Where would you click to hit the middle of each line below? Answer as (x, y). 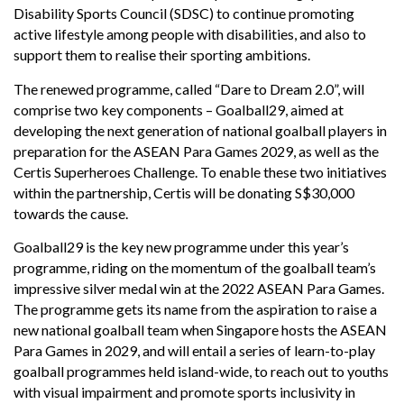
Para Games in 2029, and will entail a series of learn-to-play (194, 350)
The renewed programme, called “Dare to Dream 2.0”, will (189, 88)
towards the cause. (71, 213)
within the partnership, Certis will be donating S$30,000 (184, 192)
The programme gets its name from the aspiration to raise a (195, 308)
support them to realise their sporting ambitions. (163, 55)
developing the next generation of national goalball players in (200, 130)
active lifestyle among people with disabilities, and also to (190, 34)
